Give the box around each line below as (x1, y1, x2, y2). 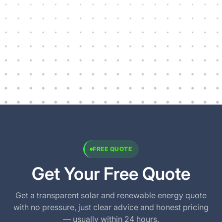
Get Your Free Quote (32, 163, 190, 184)
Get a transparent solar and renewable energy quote (15, 190, 207, 200)
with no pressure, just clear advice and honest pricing (13, 202, 209, 212)
